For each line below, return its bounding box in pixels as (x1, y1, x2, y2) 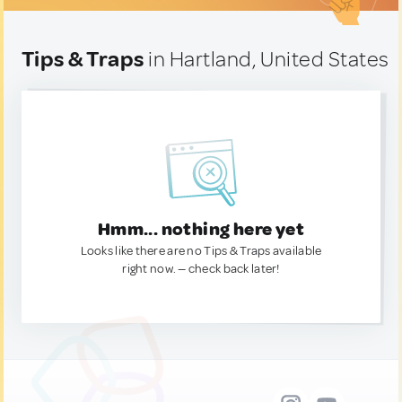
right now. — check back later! (122, 261, 280, 276)
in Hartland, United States (144, 46, 389, 73)
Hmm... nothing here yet (97, 218, 305, 240)
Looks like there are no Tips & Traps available (80, 243, 322, 258)
